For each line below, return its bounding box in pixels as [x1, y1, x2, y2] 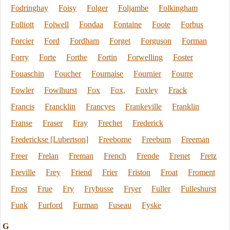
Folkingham [159, 4, 198, 12]
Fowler [11, 86, 34, 94]
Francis [11, 102, 34, 111]
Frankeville [125, 102, 162, 111]
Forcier [11, 36, 34, 45]
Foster [173, 53, 193, 62]
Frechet [98, 119, 122, 127]
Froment [188, 168, 215, 177]
